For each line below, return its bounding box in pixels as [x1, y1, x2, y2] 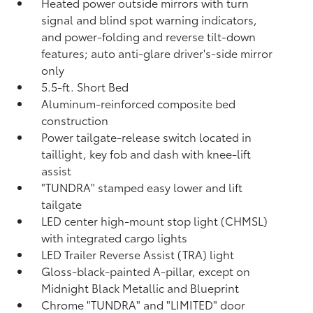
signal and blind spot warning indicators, [41, 11, 258, 27]
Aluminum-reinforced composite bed [41, 95, 236, 111]
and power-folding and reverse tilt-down [41, 28, 256, 44]
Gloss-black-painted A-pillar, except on [41, 263, 251, 279]
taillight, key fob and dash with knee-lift [41, 145, 252, 161]
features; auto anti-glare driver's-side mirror [41, 45, 273, 61]
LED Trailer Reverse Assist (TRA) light [41, 246, 235, 262]
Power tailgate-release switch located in [41, 129, 252, 145]
